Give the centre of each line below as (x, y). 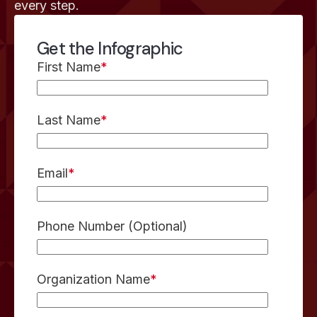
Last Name (69, 120)
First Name (69, 67)
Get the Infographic (110, 48)
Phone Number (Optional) (112, 226)
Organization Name (93, 279)
